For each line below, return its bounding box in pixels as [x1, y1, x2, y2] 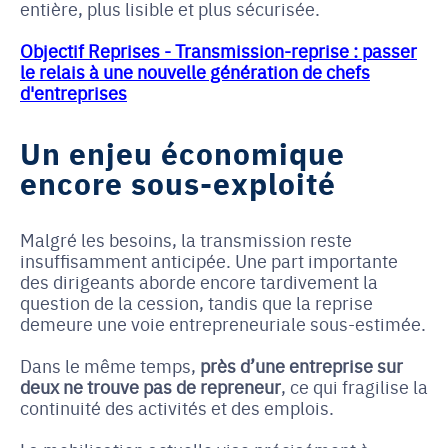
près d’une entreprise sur [196, 352, 403, 378]
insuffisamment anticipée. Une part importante [20, 247, 398, 273]
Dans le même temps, [20, 352, 196, 378]
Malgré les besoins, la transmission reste [20, 226, 352, 252]
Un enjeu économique [20, 130, 345, 174]
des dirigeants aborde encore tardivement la [20, 268, 378, 294]
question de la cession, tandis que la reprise [20, 289, 373, 315]
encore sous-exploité [20, 160, 336, 204]
